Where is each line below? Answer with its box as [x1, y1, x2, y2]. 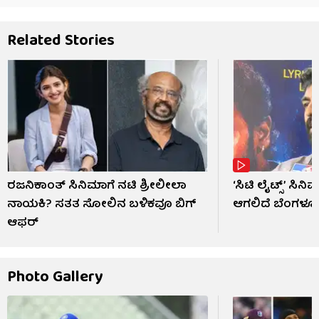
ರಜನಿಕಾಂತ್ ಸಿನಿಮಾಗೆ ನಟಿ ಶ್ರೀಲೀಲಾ [7, 177, 187, 197]
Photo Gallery [7, 264, 103, 293]
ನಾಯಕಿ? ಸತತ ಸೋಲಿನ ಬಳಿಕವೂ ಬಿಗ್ [7, 195, 197, 216]
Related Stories [7, 27, 115, 56]
